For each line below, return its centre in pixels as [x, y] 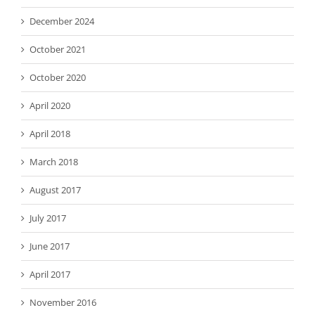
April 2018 [50, 134]
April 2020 [50, 106]
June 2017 [50, 246]
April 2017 [50, 275]
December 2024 [62, 21]
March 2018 [54, 162]
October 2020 [58, 78]
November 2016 [63, 303]
